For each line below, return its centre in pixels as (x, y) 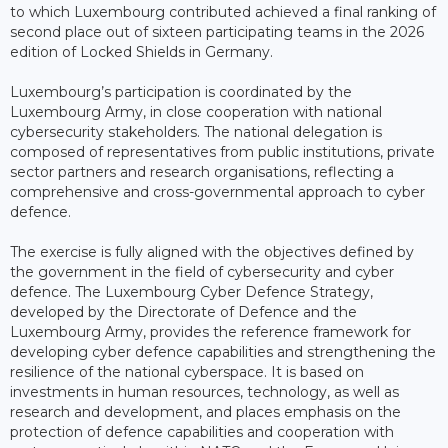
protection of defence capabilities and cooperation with (202, 431)
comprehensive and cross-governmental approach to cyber (217, 191)
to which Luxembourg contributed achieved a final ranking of (223, 11)
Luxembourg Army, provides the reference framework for (210, 331)
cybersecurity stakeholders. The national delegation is (196, 131)
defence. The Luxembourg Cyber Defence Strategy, (191, 291)
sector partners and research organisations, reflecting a (202, 171)
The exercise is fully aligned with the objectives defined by (212, 251)
